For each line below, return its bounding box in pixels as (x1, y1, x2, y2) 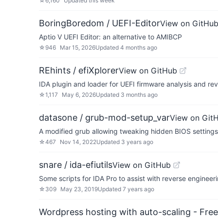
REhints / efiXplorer (39, 65, 119, 75)
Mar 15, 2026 (60, 44, 95, 51)
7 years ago (123, 185, 154, 193)
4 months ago (120, 44, 157, 51)
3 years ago (121, 138, 153, 145)
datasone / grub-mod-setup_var (39, 112, 170, 123)
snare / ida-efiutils (39, 160, 112, 170)
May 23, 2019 (60, 185, 98, 193)
